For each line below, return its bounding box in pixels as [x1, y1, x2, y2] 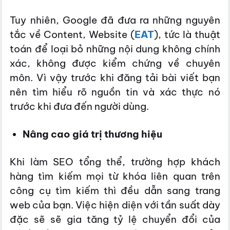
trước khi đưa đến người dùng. [10, 100, 149, 113]
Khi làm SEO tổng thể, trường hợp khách [10, 155, 220, 168]
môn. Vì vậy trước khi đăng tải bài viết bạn [10, 71, 220, 84]
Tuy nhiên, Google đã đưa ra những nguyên [10, 14, 220, 27]
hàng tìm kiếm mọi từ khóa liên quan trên [10, 169, 220, 182]
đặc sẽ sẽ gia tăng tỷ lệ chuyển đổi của [10, 213, 220, 225]
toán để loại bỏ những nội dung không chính [10, 43, 220, 55]
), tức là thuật [154, 28, 220, 41]
